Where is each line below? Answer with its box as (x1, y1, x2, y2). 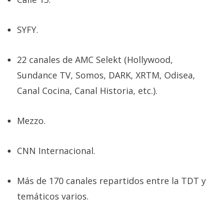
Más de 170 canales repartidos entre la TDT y (17, 175, 206, 187)
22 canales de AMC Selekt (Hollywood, (17, 54, 173, 66)
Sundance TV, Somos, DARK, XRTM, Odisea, (17, 69, 195, 81)
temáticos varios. (17, 190, 89, 202)
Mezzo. (17, 115, 46, 127)
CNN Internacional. (17, 145, 95, 157)
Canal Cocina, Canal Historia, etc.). (17, 85, 157, 97)
